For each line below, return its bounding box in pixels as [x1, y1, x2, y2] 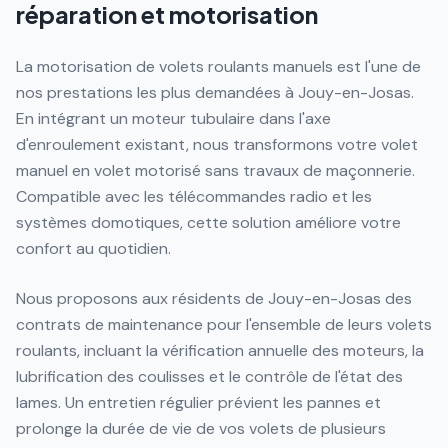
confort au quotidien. [16, 238, 171, 259]
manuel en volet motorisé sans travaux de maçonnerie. [16, 160, 415, 181]
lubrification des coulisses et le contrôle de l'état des [16, 366, 403, 387]
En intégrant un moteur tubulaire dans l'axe [16, 108, 331, 129]
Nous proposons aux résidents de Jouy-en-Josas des [16, 288, 412, 309]
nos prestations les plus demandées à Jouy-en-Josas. [16, 82, 414, 103]
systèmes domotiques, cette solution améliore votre [16, 212, 401, 233]
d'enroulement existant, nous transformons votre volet [16, 134, 418, 155]
